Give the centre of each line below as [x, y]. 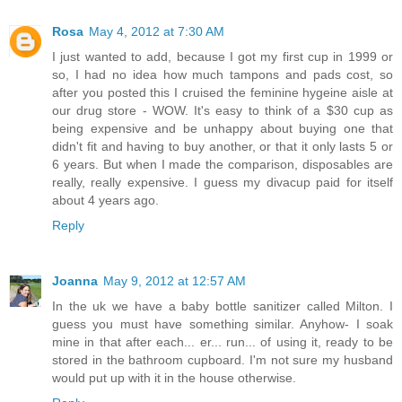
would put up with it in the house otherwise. [174, 378]
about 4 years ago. [105, 201]
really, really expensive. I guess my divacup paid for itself [223, 183]
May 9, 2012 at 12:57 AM [175, 281]
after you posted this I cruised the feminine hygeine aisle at [223, 93]
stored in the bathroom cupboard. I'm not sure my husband [223, 360]
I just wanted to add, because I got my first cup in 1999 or [223, 57]
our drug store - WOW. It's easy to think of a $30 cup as [223, 111]
